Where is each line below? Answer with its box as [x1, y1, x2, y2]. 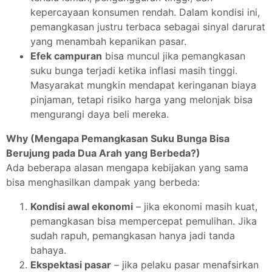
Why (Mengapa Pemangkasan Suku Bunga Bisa [6, 132, 229, 144]
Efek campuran [30, 50, 102, 62]
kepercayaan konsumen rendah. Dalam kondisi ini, [30, 6, 260, 18]
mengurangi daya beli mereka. [30, 108, 169, 120]
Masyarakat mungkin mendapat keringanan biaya [30, 79, 256, 91]
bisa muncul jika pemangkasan [102, 50, 245, 62]
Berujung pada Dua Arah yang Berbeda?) [6, 147, 200, 159]
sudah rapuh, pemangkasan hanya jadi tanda [30, 229, 235, 242]
